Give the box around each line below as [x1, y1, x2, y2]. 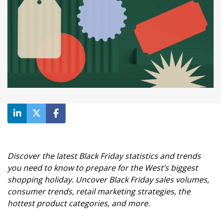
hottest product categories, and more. [7, 198, 150, 209]
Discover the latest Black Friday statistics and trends [7, 150, 201, 161]
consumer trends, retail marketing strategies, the [7, 186, 190, 197]
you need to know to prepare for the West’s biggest [7, 162, 198, 173]
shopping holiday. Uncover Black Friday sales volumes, [7, 174, 209, 185]
